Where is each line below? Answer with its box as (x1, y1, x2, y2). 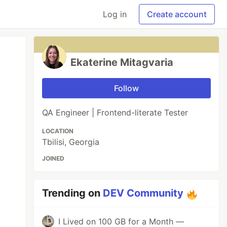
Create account (147, 9, 207, 19)
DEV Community (103, 187, 184, 199)
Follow (114, 83, 139, 93)
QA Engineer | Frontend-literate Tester (42, 107, 188, 118)
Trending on (42, 187, 103, 199)
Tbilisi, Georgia (42, 137, 100, 147)
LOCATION (42, 127, 74, 135)
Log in (103, 9, 127, 19)
